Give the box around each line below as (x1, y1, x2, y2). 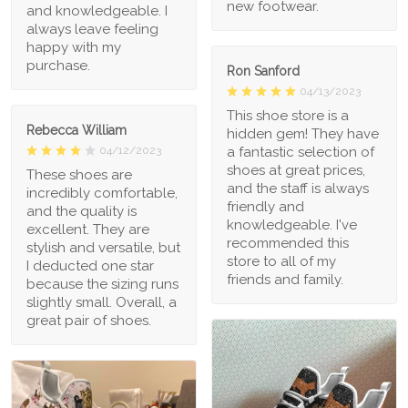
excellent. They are (26, 221, 149, 239)
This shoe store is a (227, 107, 349, 124)
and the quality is (26, 203, 137, 220)
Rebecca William (26, 123, 127, 138)
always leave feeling (26, 21, 158, 38)
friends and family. (227, 270, 343, 288)
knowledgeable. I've (227, 216, 357, 233)
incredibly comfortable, (26, 185, 178, 202)
